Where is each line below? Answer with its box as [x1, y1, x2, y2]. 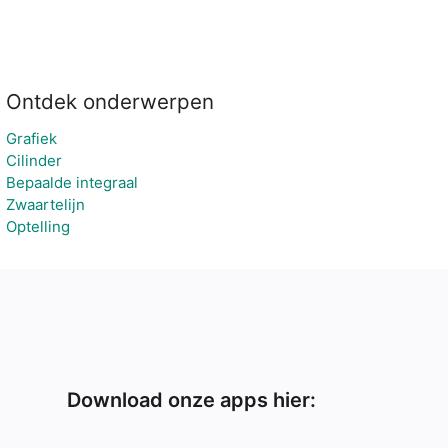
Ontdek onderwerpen [5, 89, 214, 114]
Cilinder [5, 151, 62, 170]
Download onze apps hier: [67, 388, 317, 412]
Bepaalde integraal [5, 173, 138, 192]
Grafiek [5, 129, 57, 148]
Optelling [5, 217, 70, 236]
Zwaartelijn [5, 195, 85, 214]
